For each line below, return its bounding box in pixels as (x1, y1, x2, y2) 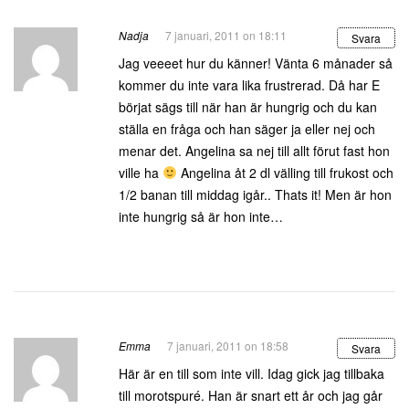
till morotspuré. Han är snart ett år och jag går (119, 386, 383, 404)
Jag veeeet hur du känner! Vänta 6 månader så (119, 54, 393, 72)
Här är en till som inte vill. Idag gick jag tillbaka (119, 364, 384, 383)
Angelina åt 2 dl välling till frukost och (176, 163, 393, 182)
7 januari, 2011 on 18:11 (165, 27, 287, 43)
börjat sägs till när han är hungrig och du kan (119, 98, 377, 116)
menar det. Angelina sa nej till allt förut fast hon (119, 142, 390, 160)
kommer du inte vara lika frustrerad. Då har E (119, 76, 380, 94)
